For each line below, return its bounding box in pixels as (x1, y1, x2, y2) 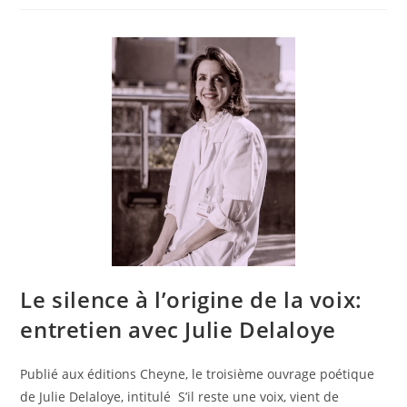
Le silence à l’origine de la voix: (20, 283, 362, 314)
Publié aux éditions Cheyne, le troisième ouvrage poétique (20, 364, 375, 382)
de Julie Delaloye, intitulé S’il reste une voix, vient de (20, 387, 340, 405)
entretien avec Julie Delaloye (20, 313, 336, 344)
